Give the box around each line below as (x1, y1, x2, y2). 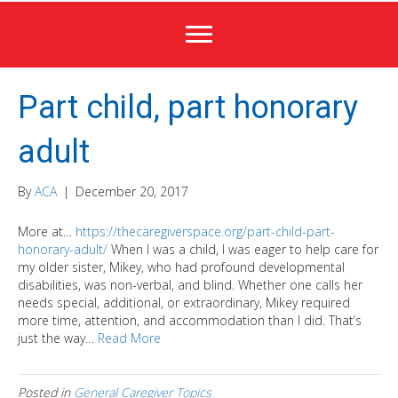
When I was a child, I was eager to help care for (107, 241, 378, 259)
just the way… (18, 330, 98, 347)
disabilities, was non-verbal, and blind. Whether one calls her (18, 276, 362, 294)
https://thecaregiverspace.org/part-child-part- (76, 223, 335, 241)
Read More (98, 330, 161, 347)
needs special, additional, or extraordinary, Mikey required (18, 294, 350, 312)
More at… (18, 223, 76, 241)
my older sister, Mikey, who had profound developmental (18, 259, 345, 276)
